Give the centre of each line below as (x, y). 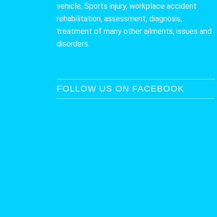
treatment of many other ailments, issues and (134, 31)
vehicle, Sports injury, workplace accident (127, 6)
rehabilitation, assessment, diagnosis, (120, 18)
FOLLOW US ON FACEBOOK (121, 88)
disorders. (73, 44)
